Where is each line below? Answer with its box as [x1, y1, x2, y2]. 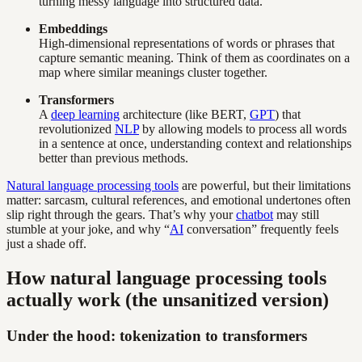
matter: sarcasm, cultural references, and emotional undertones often [6, 193, 351, 208]
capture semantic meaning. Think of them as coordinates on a [39, 51, 350, 65]
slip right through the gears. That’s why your [6, 208, 236, 222]
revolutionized [39, 122, 115, 137]
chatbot [236, 208, 273, 222]
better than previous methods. [39, 151, 188, 166]
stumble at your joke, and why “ [6, 222, 170, 237]
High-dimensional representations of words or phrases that [39, 36, 335, 51]
